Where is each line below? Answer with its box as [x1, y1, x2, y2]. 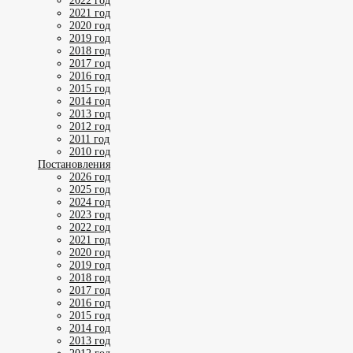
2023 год [69, 208, 110, 221]
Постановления [38, 158, 110, 170]
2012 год [69, 120, 110, 132]
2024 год [69, 195, 110, 208]
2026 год [69, 170, 110, 183]
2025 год [69, 183, 110, 195]
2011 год [69, 132, 110, 145]
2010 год [69, 145, 110, 158]
